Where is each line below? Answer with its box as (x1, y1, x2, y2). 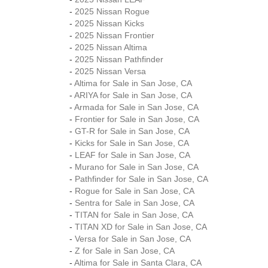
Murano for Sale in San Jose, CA (75, 162, 199, 172)
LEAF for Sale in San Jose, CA (75, 150, 190, 160)
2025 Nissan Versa (75, 66, 146, 76)
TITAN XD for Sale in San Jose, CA (75, 222, 207, 232)
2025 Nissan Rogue (75, 7, 150, 16)
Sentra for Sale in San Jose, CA (75, 198, 194, 208)
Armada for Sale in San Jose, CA (74, 102, 199, 112)
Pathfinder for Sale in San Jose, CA (75, 174, 208, 184)
